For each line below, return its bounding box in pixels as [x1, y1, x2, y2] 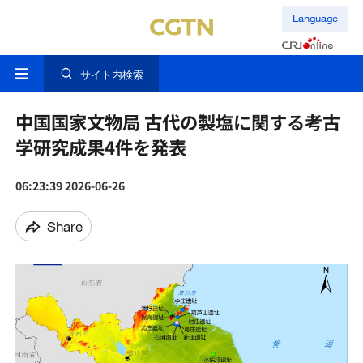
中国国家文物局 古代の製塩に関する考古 [15, 109, 340, 135]
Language [292, 11, 338, 25]
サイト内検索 [79, 68, 143, 82]
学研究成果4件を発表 [15, 134, 186, 160]
